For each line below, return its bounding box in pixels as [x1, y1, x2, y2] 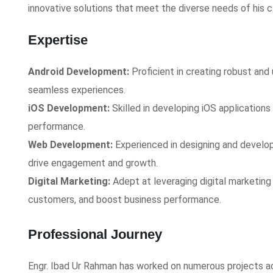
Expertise [28, 32, 88, 48]
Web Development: [28, 139, 113, 151]
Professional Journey [28, 227, 162, 242]
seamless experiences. [28, 84, 126, 96]
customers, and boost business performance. [28, 194, 221, 205]
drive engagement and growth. [28, 157, 158, 169]
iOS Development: [28, 102, 110, 114]
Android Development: [28, 66, 129, 77]
